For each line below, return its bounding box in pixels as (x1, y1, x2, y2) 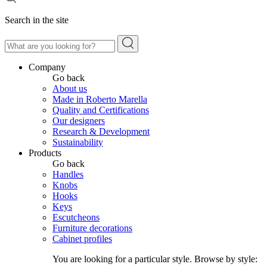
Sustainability (52, 137, 103, 147)
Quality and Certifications (52, 105, 149, 115)
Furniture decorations (52, 223, 132, 233)
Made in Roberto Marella (52, 94, 147, 104)
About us (52, 83, 87, 94)
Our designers (52, 116, 105, 126)
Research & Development (52, 126, 150, 136)
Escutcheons (52, 212, 100, 222)
